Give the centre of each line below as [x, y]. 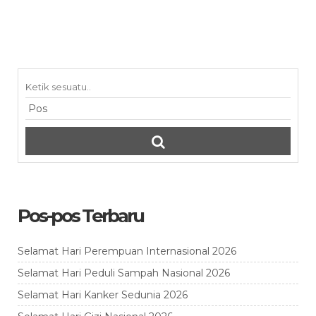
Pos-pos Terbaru [80, 216]
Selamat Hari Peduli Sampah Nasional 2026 [124, 273]
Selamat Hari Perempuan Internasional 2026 [127, 251]
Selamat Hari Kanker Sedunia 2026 [103, 295]
